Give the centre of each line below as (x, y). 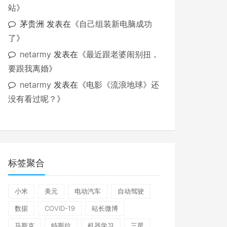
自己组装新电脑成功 (116, 24)
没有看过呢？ (32, 99)
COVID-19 (60, 208)
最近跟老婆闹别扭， (123, 54)
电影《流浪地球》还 (123, 85)
